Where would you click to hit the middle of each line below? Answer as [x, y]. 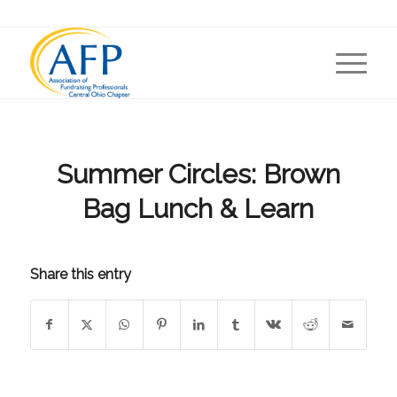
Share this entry [80, 274]
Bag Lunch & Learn [198, 209]
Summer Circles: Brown [198, 174]
